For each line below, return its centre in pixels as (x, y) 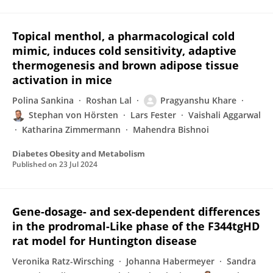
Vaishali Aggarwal (225, 115)
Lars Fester (153, 115)
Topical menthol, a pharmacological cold (123, 36)
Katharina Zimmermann (71, 129)
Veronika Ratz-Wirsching (63, 261)
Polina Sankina (43, 100)
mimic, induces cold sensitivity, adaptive (124, 51)
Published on (36, 164)
